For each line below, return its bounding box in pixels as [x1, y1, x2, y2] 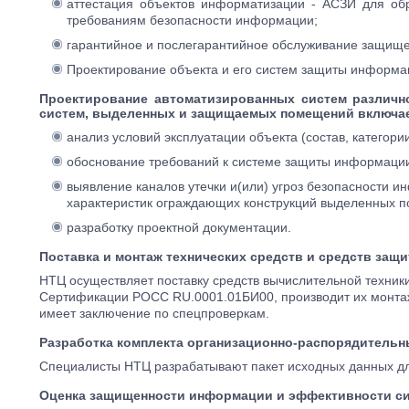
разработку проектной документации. [67, 220, 291, 235]
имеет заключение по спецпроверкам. [39, 306, 269, 320]
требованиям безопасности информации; [67, 13, 318, 27]
